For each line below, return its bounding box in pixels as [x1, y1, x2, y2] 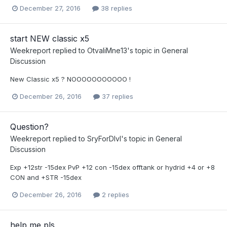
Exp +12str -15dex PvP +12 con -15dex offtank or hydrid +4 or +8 [10, 163, 215, 171]
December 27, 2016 [20, 4, 81, 12]
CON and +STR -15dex [10, 173, 82, 181]
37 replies [100, 92, 133, 100]
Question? [10, 121, 49, 132]
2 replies [100, 191, 129, 199]
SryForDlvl [87, 134, 121, 143]
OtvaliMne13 [87, 46, 127, 55]
